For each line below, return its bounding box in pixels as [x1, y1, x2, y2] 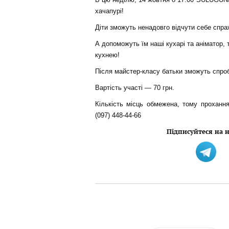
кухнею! [95, 51, 122, 59]
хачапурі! [95, 7, 124, 15]
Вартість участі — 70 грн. [95, 84, 174, 92]
